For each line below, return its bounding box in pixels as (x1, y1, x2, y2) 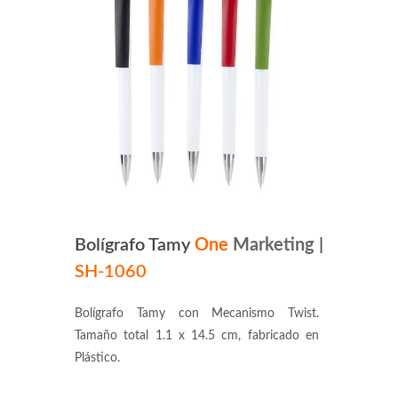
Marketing (233, 236, 314, 254)
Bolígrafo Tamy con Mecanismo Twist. (75, 307, 319, 320)
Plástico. (75, 352, 120, 364)
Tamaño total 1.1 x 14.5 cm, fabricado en (75, 330, 319, 342)
